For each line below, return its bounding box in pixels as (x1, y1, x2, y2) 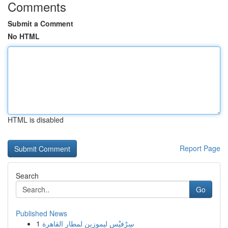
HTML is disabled (8, 115, 64, 125)
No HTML (8, 31, 40, 41)
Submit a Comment (8, 18, 73, 28)
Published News (16, 208, 67, 218)
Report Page (180, 143, 220, 153)
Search (16, 170, 39, 181)
